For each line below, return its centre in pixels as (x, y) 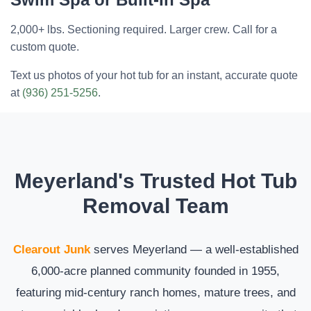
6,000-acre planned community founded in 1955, (155, 270)
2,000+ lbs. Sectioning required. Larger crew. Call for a (144, 29)
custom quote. (45, 47)
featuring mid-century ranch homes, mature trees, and (155, 292)
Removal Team (155, 205)
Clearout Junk (51, 249)
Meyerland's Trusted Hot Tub (155, 180)
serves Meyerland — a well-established (194, 249)
